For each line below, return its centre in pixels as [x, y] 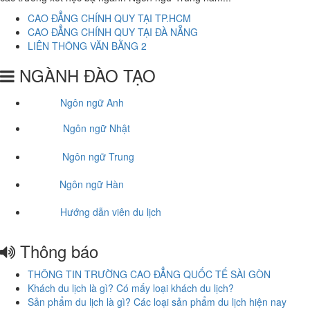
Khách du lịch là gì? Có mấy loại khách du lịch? [131, 288]
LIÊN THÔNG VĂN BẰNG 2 [87, 45]
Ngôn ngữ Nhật [97, 128]
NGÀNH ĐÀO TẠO [85, 75]
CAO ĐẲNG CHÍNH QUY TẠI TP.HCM [109, 18]
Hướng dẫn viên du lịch [111, 212]
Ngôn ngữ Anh [92, 102]
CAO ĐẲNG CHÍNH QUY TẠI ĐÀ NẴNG [113, 31]
